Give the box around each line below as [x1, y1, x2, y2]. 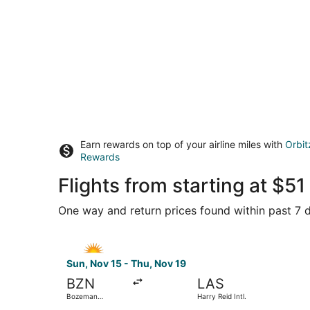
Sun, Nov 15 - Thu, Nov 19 [66, 257, 186, 269]
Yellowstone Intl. [66, 300, 120, 309]
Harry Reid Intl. [197, 291, 246, 300]
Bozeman [66, 291, 98, 300]
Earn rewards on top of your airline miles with [80, 138, 285, 150]
